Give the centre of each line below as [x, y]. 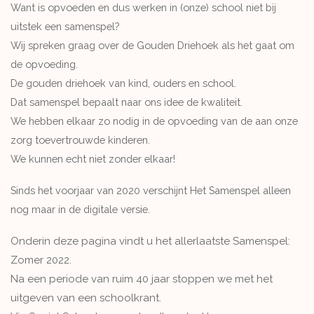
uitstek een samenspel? [65, 26]
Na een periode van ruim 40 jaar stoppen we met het [142, 279]
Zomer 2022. [41, 260]
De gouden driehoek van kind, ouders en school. [123, 83]
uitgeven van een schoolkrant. [86, 298]
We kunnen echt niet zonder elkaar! [93, 159]
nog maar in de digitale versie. [80, 209]
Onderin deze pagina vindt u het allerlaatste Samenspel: [150, 241]
